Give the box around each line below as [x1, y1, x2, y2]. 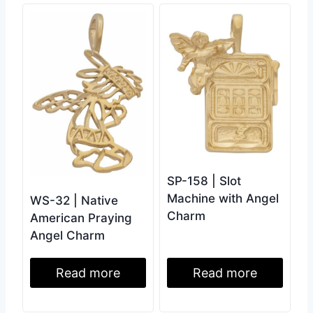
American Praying [30, 210, 132, 225]
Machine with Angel [167, 191, 279, 206]
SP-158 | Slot [167, 174, 241, 189]
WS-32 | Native [30, 193, 118, 208]
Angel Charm [30, 228, 105, 242]
